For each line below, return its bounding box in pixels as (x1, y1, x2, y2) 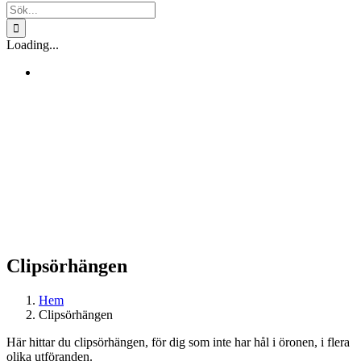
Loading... (6, 38, 59, 52)
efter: (6, 15, 31, 29)
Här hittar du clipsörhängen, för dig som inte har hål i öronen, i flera (6, 334, 350, 349)
